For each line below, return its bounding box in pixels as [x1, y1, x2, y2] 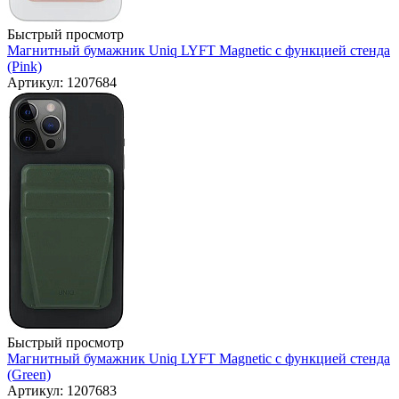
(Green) [7, 367, 51, 383]
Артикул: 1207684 [7, 75, 117, 91]
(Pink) [7, 59, 42, 75]
